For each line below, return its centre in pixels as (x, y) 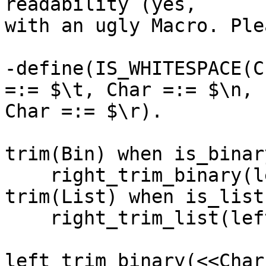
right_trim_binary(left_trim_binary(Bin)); (27, 175)
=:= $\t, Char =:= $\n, (129, 90)
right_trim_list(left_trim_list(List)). (27, 218)
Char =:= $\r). (84, 111)
